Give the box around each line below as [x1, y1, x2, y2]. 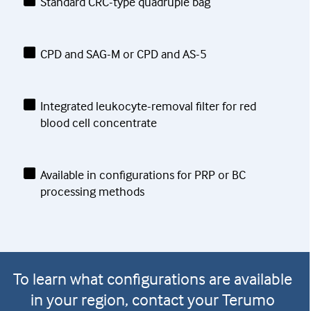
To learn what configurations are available [13, 269, 292, 289]
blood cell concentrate [40, 115, 157, 131]
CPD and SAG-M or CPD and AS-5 [40, 46, 207, 62]
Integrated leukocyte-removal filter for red [40, 98, 256, 115]
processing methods [40, 183, 144, 200]
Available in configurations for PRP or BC [40, 167, 246, 183]
